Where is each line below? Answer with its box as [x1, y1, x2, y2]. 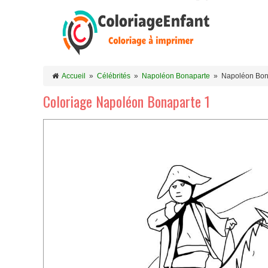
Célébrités [97, 72, 130, 80]
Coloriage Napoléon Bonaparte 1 [43, 90, 210, 112]
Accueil [62, 72, 86, 80]
